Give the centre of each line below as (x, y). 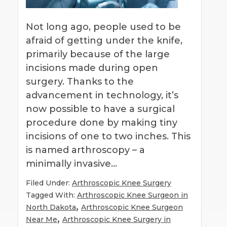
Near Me (42, 219)
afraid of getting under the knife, (104, 40)
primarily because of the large (98, 54)
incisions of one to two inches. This (108, 136)
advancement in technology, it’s (102, 95)
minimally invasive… (73, 163)
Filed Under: (49, 183)
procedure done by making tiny (102, 122)
